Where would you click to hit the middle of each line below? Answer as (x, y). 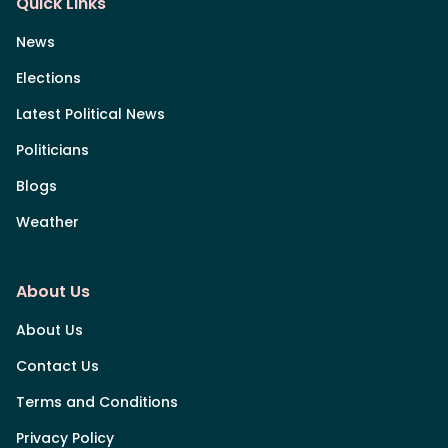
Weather (47, 221)
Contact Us (57, 365)
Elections (48, 77)
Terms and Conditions (97, 401)
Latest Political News (90, 113)
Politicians (52, 149)
